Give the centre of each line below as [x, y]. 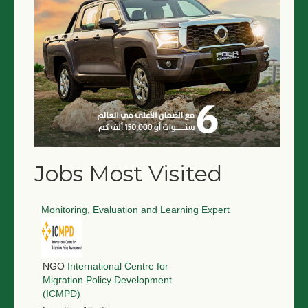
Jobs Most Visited [128, 174]
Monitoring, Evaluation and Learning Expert [135, 210]
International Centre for [118, 266]
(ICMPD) [62, 294]
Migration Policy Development [107, 280]
